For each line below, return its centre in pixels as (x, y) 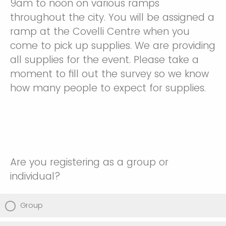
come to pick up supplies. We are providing (113, 46)
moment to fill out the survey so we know (109, 74)
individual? (35, 176)
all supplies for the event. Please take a (104, 60)
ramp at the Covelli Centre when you (100, 32)
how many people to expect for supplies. (109, 88)
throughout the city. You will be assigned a (112, 17)
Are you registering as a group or (89, 162)
